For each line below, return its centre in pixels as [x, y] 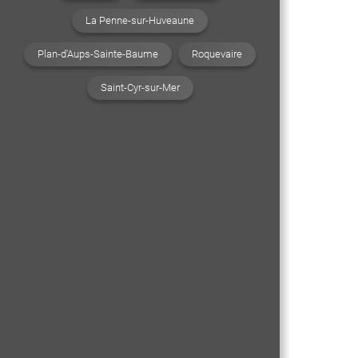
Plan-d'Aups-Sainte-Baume [98, 54]
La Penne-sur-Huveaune [140, 20]
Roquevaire [217, 54]
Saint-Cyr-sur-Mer [140, 87]
